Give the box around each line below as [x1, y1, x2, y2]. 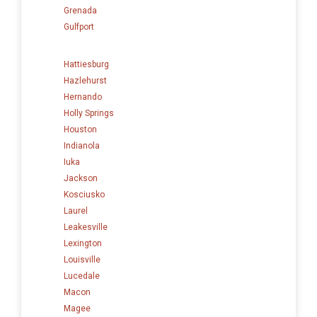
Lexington [64, 238, 102, 248]
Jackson [64, 173, 98, 183]
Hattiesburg [64, 59, 109, 69]
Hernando [64, 91, 102, 102]
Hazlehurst [64, 75, 107, 86]
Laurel [64, 205, 88, 216]
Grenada [64, 5, 97, 16]
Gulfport [64, 21, 94, 32]
